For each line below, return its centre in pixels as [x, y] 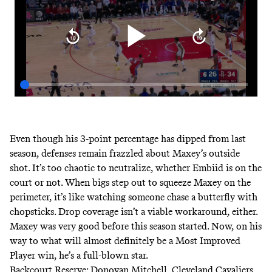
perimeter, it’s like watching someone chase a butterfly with [134, 197]
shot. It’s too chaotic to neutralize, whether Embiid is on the [136, 168]
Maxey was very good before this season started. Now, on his [136, 226]
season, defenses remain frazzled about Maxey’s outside [125, 153]
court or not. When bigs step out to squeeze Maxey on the [130, 182]
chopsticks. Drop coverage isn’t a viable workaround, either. [134, 211]
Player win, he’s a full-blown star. [80, 255]
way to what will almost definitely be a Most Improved [125, 240]
